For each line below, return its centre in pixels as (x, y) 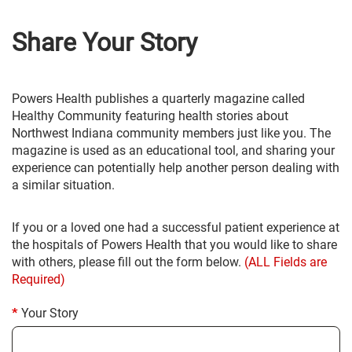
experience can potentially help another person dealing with (176, 167)
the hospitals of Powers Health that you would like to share (174, 244)
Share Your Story (104, 43)
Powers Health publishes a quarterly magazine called (158, 98)
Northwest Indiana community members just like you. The (171, 133)
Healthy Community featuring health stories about (150, 115)
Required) (38, 279)
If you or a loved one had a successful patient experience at (176, 227)
